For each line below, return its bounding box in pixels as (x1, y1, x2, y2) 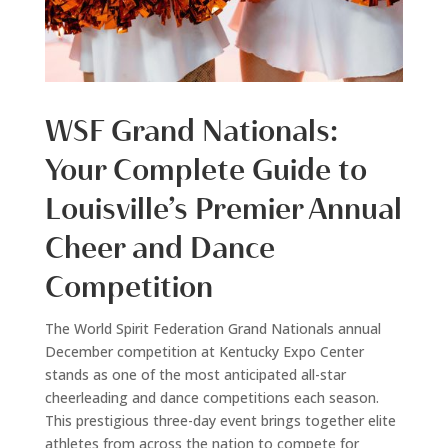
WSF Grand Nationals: (44, 112, 338, 149)
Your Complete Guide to (44, 151, 367, 188)
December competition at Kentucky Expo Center (44, 341, 364, 361)
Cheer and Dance (44, 229, 275, 266)
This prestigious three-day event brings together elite (44, 410, 396, 430)
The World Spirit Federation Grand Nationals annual (44, 318, 381, 338)
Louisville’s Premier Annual (44, 190, 402, 227)
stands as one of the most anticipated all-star (44, 364, 346, 384)
